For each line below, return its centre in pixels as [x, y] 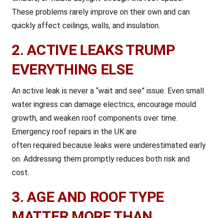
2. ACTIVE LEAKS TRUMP [93, 50]
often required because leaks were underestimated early [109, 145]
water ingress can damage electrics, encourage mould [104, 104]
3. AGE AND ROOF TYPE [88, 197]
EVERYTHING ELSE [73, 69]
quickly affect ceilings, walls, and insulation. [86, 26]
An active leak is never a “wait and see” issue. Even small [108, 91]
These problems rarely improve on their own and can [101, 12]
